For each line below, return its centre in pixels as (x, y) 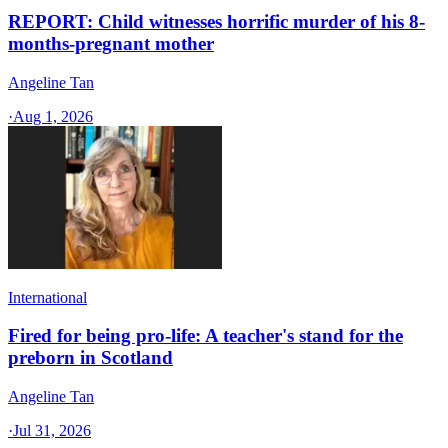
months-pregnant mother (111, 43)
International (47, 297)
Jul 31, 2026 (52, 430)
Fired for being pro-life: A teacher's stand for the (205, 336)
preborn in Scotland (90, 358)
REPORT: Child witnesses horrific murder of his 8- (216, 21)
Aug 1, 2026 (53, 116)
